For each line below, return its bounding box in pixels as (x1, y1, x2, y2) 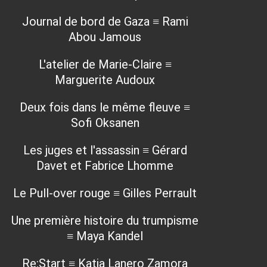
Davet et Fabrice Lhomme (36, 159, 173, 173)
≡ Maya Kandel (67, 229, 143, 243)
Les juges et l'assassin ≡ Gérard (23, 143, 187, 157)
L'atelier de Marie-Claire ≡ (38, 57, 172, 72)
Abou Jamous (69, 30, 141, 44)
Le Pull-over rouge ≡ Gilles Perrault (13, 186, 197, 200)
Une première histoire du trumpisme (11, 213, 198, 228)
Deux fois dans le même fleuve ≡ (20, 100, 190, 114)
